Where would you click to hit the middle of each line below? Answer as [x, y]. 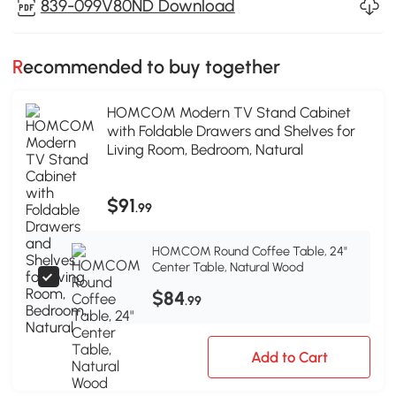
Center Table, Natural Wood [228, 267]
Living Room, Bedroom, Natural [205, 150]
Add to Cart [289, 357]
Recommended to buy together [152, 66]
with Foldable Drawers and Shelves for [231, 131]
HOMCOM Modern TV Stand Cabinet [229, 113]
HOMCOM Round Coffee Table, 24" [250, 251]
